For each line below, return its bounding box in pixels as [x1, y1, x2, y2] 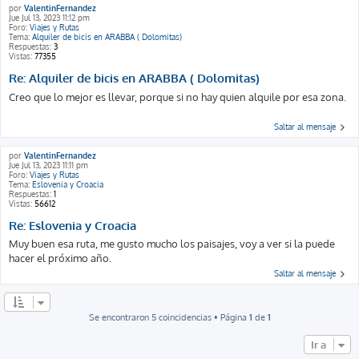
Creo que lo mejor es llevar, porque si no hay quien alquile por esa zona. [9, 90, 346, 103]
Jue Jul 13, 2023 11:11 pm [9, 159, 88, 170]
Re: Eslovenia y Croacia [9, 217, 136, 233]
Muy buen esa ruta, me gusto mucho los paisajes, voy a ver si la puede [9, 237, 335, 250]
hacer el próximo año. [9, 252, 111, 264]
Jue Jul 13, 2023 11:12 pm [9, 13, 90, 22]
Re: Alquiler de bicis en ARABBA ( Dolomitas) [9, 71, 260, 86]
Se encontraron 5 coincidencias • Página [88, 312, 249, 323]
